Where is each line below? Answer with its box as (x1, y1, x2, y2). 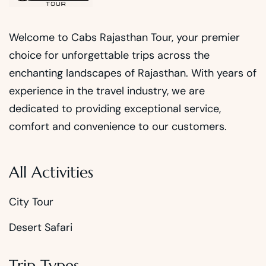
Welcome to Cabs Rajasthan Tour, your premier (9, 30, 240, 45)
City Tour (9, 195, 53, 210)
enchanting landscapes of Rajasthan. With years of (9, 66, 256, 81)
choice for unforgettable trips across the (9, 48, 210, 63)
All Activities (9, 163, 93, 182)
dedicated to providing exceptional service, (9, 102, 221, 116)
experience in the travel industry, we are (9, 84, 205, 99)
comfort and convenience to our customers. (9, 119, 227, 134)
